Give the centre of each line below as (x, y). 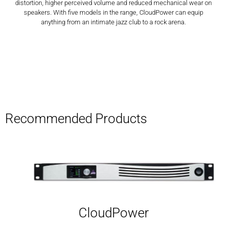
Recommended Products (76, 119)
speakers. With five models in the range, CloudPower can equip (113, 12)
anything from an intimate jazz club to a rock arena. (113, 22)
